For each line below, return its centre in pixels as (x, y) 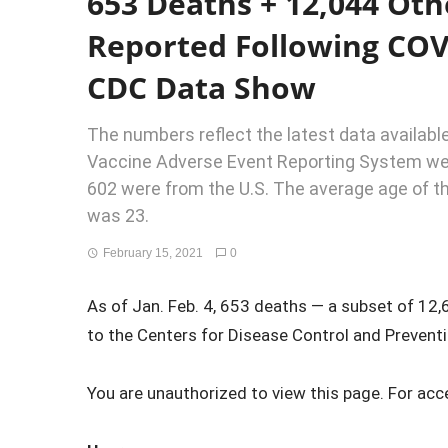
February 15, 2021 (152, 253)
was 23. (118, 215)
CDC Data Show (201, 87)
